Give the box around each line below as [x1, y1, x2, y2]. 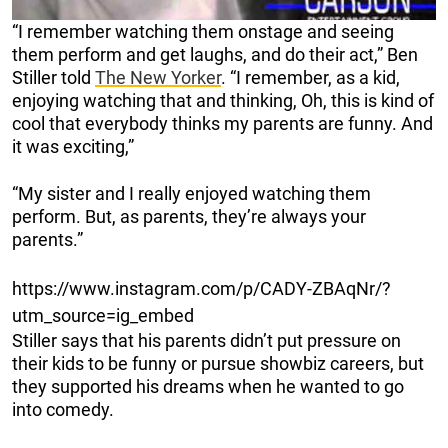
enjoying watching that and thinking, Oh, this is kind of [12, 89, 434, 111]
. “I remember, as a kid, [221, 66, 400, 88]
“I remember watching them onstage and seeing [12, 20, 394, 42]
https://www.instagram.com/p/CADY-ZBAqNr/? [12, 277, 391, 299]
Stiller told [12, 66, 95, 88]
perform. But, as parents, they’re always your [12, 205, 366, 227]
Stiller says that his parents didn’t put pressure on [12, 329, 401, 351]
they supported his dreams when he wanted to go [12, 375, 404, 397]
